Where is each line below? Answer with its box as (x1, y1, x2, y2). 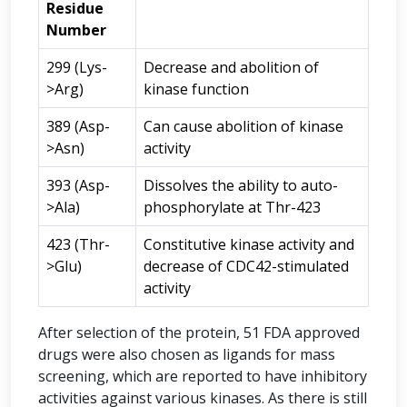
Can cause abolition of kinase (144, 116, 343, 136)
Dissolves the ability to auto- (144, 175, 338, 195)
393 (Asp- (46, 175, 110, 195)
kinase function (144, 79, 249, 99)
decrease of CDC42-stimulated (144, 256, 349, 276)
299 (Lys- (46, 57, 107, 77)
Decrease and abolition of (144, 57, 319, 77)
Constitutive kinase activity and (144, 234, 354, 254)
